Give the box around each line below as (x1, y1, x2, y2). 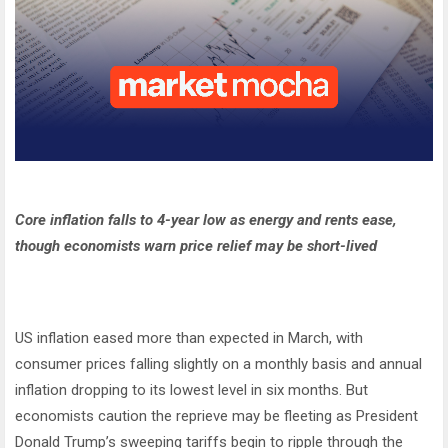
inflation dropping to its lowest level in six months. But (15, 381, 368, 400)
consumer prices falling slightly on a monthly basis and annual (15, 355, 422, 374)
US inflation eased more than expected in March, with (15, 329, 363, 348)
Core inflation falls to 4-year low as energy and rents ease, (15, 211, 397, 230)
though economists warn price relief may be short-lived (15, 237, 377, 256)
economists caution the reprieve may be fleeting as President (15, 407, 418, 426)
